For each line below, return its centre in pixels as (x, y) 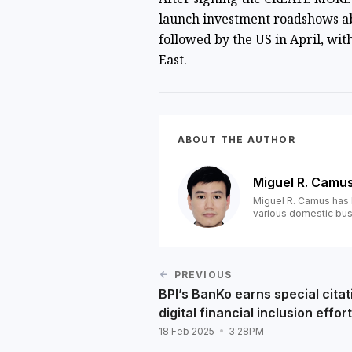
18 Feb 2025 (187, 331)
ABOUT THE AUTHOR (236, 139)
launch (180, 19)
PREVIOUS (203, 275)
